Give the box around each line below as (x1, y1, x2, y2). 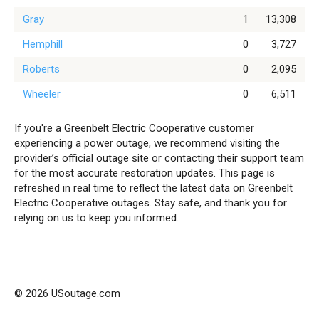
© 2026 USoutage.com (14, 287, 120, 300)
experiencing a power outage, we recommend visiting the (14, 137, 280, 150)
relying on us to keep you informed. (14, 211, 179, 224)
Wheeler (23, 88, 61, 100)
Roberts (23, 63, 60, 75)
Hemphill (23, 38, 63, 51)
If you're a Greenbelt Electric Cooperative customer (14, 122, 254, 135)
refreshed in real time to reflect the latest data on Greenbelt (14, 182, 293, 194)
